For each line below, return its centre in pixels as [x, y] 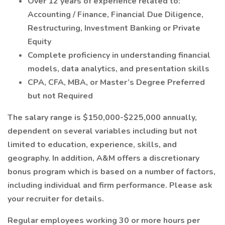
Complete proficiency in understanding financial [119, 55]
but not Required [60, 96]
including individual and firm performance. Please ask [110, 185]
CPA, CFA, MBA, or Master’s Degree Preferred [116, 82]
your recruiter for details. [56, 199]
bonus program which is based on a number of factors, [111, 172]
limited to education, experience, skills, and [92, 145]
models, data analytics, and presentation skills [119, 69]
